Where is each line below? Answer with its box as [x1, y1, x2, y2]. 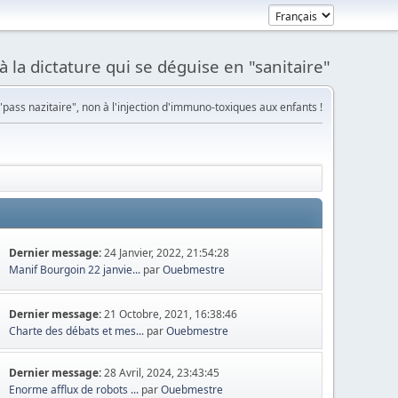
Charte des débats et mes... [9, 323, 145, 338]
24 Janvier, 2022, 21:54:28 [104, 244, 230, 260]
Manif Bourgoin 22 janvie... [9, 261, 141, 277]
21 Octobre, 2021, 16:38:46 [104, 306, 238, 322]
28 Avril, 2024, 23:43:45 [104, 365, 220, 380]
